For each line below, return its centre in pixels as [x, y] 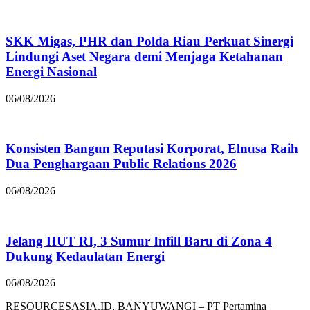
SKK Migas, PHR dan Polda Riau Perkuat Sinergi [149, 41]
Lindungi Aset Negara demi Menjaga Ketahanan [144, 56]
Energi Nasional [51, 71]
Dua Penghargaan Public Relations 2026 [121, 164]
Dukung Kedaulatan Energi [85, 256]
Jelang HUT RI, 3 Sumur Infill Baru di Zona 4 [139, 241]
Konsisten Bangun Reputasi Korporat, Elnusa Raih [152, 149]
